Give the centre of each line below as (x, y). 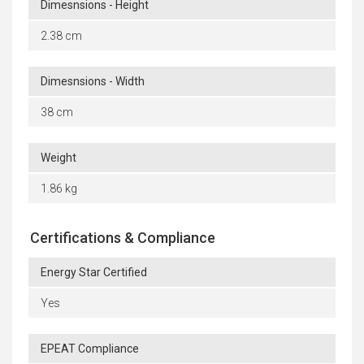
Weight (58, 157)
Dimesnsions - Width (93, 81)
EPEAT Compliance (90, 348)
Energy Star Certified (94, 272)
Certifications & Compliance (123, 237)
